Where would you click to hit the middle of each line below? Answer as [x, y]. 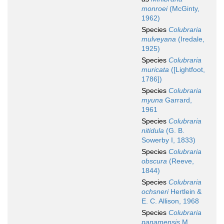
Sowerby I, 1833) [168, 140]
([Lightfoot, [187, 70]
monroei [154, 9]
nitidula [153, 131]
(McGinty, [183, 9]
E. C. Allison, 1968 [170, 201]
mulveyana [159, 39]
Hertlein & [185, 192]
